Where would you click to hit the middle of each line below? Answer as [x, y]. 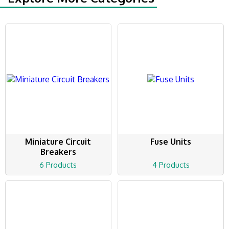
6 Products [58, 165]
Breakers [58, 152]
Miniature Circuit [58, 142]
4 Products [171, 165]
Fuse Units [171, 142]
